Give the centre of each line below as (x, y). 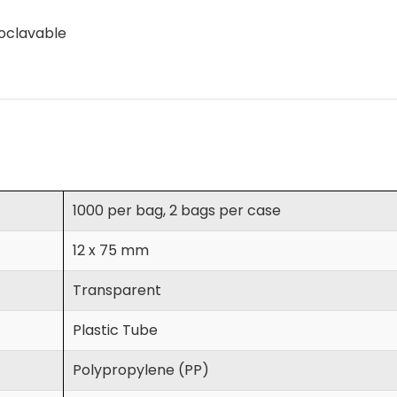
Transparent (117, 291)
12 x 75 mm (110, 251)
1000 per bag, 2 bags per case (176, 211)
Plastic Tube (115, 331)
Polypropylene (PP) (140, 370)
